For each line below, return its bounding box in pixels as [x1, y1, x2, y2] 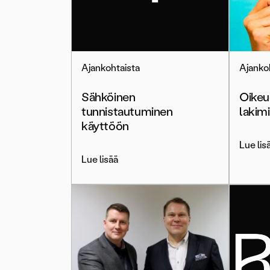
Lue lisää [81, 154, 118, 165]
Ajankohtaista [81, 62, 140, 74]
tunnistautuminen [81, 104, 173, 119]
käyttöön [81, 119, 129, 133]
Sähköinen [81, 90, 136, 104]
